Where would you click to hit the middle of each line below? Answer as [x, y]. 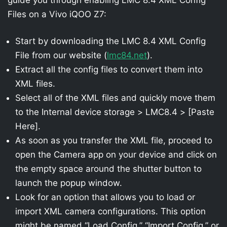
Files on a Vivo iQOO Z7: [57, 14]
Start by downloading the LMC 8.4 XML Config [110, 41]
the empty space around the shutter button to [108, 169]
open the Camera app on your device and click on [116, 155]
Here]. [28, 126]
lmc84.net [127, 55]
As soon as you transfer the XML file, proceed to [114, 140]
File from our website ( [61, 55]
